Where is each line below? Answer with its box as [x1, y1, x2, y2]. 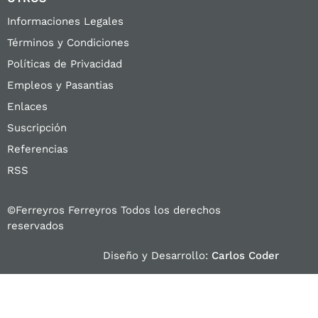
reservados [7, 219, 64, 232]
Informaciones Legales [7, 14, 124, 28]
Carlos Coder [212, 248, 280, 262]
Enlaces [7, 99, 48, 113]
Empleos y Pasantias [7, 78, 114, 92]
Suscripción [7, 121, 67, 134]
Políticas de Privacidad [7, 57, 122, 70]
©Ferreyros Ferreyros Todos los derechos [7, 203, 221, 216]
